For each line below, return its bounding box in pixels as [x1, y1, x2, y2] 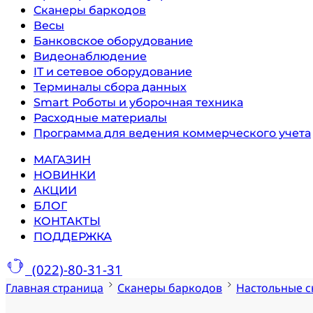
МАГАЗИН [34, 153, 91, 167]
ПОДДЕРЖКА [34, 230, 112, 244]
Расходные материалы [34, 111, 167, 125]
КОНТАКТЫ [34, 214, 101, 228]
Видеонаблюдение [34, 50, 147, 64]
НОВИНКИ [34, 168, 96, 182]
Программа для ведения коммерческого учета [34, 126, 311, 140]
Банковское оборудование [34, 34, 193, 48]
